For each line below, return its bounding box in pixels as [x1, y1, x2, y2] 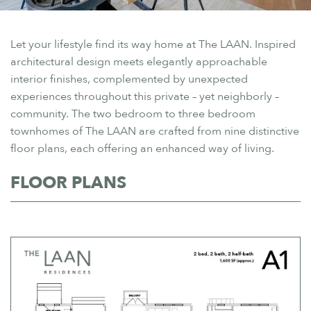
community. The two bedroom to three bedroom [10, 106, 255, 121]
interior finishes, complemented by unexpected [10, 71, 248, 87]
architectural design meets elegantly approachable [10, 53, 267, 69]
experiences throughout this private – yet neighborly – [10, 88, 279, 104]
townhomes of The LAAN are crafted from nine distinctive [10, 123, 299, 139]
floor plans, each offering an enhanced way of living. [10, 140, 274, 156]
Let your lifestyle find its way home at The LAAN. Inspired [10, 36, 296, 52]
